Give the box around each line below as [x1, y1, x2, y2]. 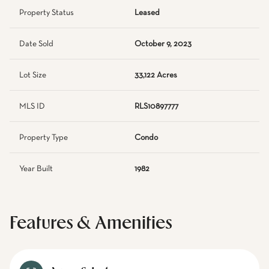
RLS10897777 [134, 102, 178, 110]
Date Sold [19, 40, 53, 48]
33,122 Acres [134, 71, 177, 79]
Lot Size [19, 71, 46, 79]
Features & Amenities [10, 216, 172, 232]
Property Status [19, 8, 74, 17]
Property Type [19, 133, 68, 142]
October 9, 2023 [134, 40, 192, 48]
